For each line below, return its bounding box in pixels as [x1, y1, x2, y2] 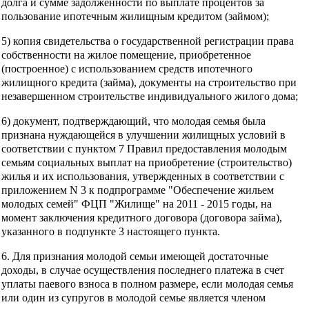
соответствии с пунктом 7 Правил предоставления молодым [1, 142, 287, 154]
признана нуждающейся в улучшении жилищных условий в [1, 128, 286, 141]
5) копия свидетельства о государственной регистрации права [1, 34, 294, 47]
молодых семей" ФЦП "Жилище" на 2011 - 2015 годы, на [1, 197, 272, 210]
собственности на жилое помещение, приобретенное [1, 48, 251, 61]
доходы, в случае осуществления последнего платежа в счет [1, 263, 284, 276]
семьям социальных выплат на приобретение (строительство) [1, 156, 292, 168]
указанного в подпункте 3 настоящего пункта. [1, 225, 220, 237]
